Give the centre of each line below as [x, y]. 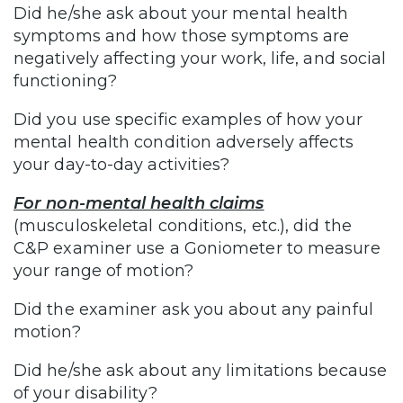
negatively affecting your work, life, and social [200, 59]
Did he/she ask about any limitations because [200, 371]
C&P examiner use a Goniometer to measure [197, 249]
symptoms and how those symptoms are [182, 36]
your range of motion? [103, 271]
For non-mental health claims [139, 204]
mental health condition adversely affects [184, 143]
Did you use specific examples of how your [188, 120]
